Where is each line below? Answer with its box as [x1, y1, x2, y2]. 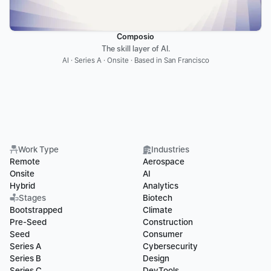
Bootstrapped [10, 205, 62, 215]
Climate [143, 205, 172, 215]
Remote [10, 157, 40, 166]
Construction [143, 217, 193, 227]
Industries [151, 145, 189, 154]
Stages [19, 193, 46, 203]
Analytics [143, 181, 178, 191]
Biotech [143, 193, 172, 203]
